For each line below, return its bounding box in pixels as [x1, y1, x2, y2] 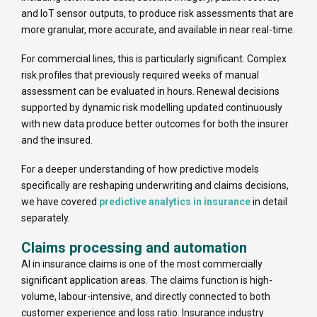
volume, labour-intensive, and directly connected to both [21, 291, 270, 303]
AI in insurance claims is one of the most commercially [21, 258, 263, 270]
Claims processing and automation [21, 239, 247, 257]
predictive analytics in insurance [99, 196, 250, 208]
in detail [250, 196, 287, 208]
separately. [21, 212, 70, 224]
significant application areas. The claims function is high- [21, 275, 272, 287]
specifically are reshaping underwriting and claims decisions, [21, 180, 289, 192]
